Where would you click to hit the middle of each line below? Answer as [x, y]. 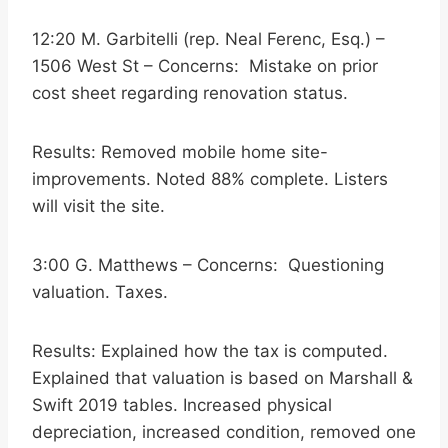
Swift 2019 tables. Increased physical [182, 405]
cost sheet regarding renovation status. [190, 93]
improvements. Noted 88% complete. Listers [210, 179]
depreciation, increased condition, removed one [224, 432]
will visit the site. [98, 206]
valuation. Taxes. [100, 292]
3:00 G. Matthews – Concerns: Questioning [208, 265]
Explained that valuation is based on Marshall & [222, 378]
